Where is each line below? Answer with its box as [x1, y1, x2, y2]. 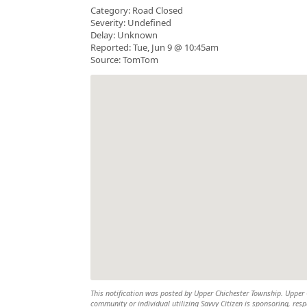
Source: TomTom [90, 53, 158, 66]
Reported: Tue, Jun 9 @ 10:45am [90, 41, 219, 54]
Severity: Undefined [90, 16, 171, 29]
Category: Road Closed [90, 4, 183, 17]
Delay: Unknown [90, 29, 158, 42]
